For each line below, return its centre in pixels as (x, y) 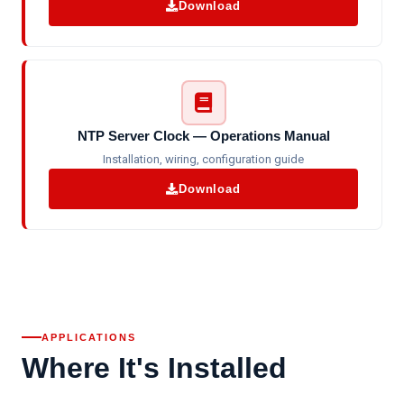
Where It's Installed (154, 368)
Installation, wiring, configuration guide (203, 159)
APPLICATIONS (89, 337)
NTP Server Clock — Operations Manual (203, 136)
